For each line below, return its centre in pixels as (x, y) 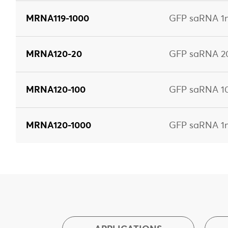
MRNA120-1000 (59, 125)
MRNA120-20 (54, 53)
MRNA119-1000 (58, 18)
